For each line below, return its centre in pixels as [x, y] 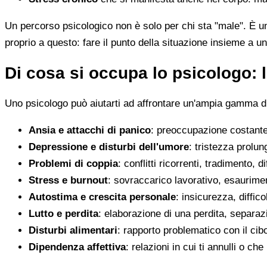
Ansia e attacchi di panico [90, 131]
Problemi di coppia [73, 164]
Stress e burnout [68, 181]
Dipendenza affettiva [77, 247]
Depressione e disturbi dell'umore [109, 147]
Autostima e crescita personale [102, 197]
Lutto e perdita [63, 214]
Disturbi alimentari [73, 231]
